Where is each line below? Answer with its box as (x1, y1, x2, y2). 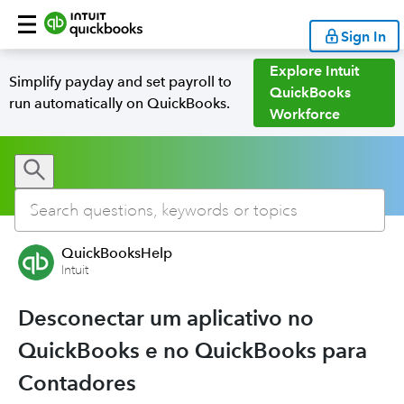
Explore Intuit (269, 62, 359, 79)
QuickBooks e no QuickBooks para (18, 337, 367, 363)
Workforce (269, 106, 340, 123)
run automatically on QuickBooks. (9, 95, 230, 112)
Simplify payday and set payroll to (9, 73, 232, 90)
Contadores (18, 370, 136, 396)
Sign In (341, 27, 386, 45)
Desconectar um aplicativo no (18, 305, 314, 331)
